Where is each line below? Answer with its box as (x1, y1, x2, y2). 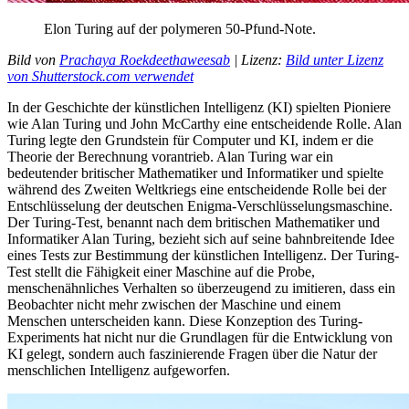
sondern (68, 345, 114, 362)
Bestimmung (95, 246, 168, 263)
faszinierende (145, 345, 228, 362)
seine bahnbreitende (248, 230, 370, 246)
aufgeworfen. (150, 362, 230, 378)
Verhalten (122, 279, 177, 296)
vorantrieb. (148, 148, 216, 164)
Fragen (228, 345, 268, 362)
